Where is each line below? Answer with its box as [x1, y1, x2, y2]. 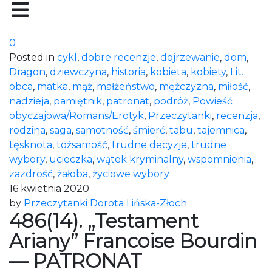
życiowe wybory [92, 168, 169, 180]
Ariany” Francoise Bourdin [9, 228, 257, 253]
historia [111, 66, 146, 78]
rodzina [9, 124, 46, 136]
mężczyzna [159, 81, 214, 92]
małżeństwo [97, 81, 155, 92]
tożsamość [56, 139, 107, 151]
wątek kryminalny [97, 154, 183, 165]
